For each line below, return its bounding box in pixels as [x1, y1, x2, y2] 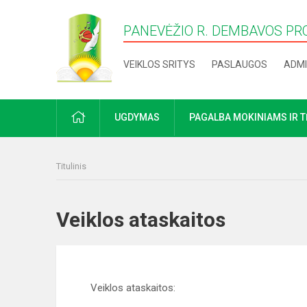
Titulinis [56, 161, 86, 171]
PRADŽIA [84, 111, 123, 122]
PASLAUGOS [212, 59, 268, 70]
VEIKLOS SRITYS [123, 59, 196, 70]
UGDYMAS [114, 112, 160, 123]
